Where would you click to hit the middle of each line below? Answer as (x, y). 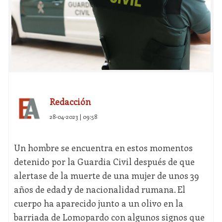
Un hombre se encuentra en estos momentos (103, 148)
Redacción (70, 102)
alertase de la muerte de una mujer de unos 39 (106, 176)
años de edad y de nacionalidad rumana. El (99, 190)
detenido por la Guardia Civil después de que (104, 162)
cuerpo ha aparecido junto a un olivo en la (98, 203)
